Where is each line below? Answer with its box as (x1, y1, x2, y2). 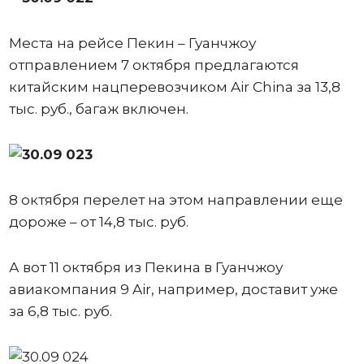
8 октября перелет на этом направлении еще (8, 191, 343, 208)
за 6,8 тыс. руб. (8, 302, 115, 319)
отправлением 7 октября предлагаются (8, 56, 299, 73)
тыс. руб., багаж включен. (8, 100, 192, 117)
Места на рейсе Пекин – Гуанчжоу (8, 34, 256, 51)
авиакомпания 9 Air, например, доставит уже (8, 280, 338, 297)
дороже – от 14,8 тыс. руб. (8, 213, 188, 230)
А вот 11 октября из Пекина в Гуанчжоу (8, 258, 283, 275)
